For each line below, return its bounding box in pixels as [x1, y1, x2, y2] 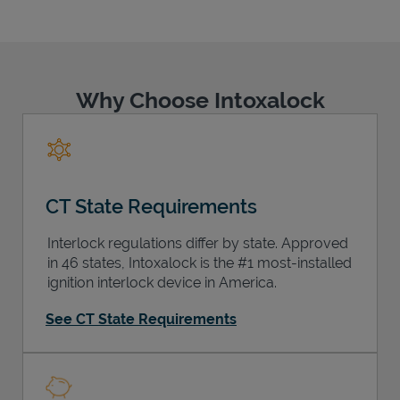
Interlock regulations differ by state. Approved [47, 234, 348, 252]
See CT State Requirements [46, 310, 237, 328]
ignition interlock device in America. [47, 273, 277, 291]
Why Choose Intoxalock [75, 86, 325, 113]
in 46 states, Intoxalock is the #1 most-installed [47, 254, 352, 271]
